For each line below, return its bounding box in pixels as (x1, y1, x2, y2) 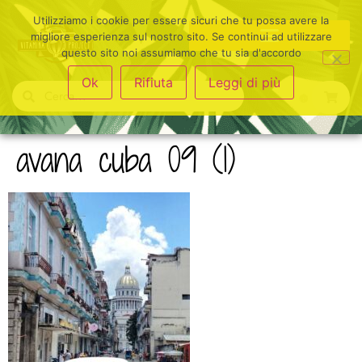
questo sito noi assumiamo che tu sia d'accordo (61, 46, 301, 59)
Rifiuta (134, 74, 173, 90)
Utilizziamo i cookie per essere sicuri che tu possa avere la (33, 14, 329, 27)
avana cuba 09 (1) (16, 136, 236, 184)
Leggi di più (208, 74, 280, 90)
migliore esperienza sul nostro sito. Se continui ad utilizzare (30, 30, 332, 43)
